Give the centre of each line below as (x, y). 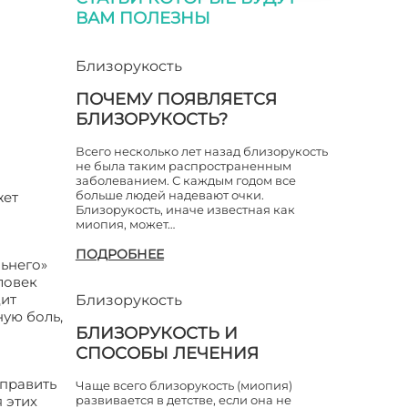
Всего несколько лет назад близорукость (201, 151)
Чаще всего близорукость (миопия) (184, 385)
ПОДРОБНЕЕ (119, 254)
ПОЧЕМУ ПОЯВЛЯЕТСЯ (176, 99)
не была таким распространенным (183, 166)
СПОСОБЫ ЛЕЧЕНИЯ (167, 353)
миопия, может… (125, 224)
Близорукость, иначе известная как (185, 209)
